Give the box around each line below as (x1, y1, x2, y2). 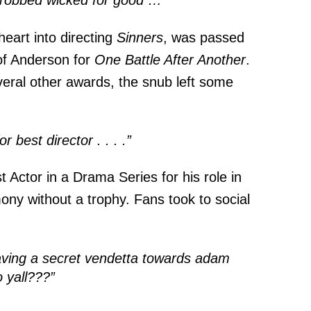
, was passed (163, 29, 244, 45)
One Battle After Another (94, 51, 246, 67)
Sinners (117, 29, 163, 45)
